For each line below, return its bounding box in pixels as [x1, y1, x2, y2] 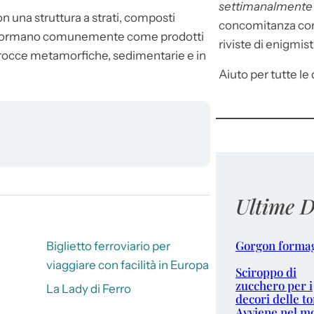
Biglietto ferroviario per [46, 239, 170, 254]
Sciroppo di [235, 264, 296, 280]
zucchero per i [235, 278, 313, 294]
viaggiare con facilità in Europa [46, 258, 209, 273]
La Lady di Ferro [46, 281, 131, 296]
